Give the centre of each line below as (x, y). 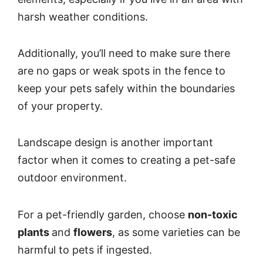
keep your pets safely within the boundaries (126, 88)
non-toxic (213, 214)
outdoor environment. (72, 178)
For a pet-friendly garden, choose (103, 214)
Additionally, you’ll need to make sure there (124, 53)
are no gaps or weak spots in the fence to (122, 70)
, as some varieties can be (176, 232)
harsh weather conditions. (83, 16)
